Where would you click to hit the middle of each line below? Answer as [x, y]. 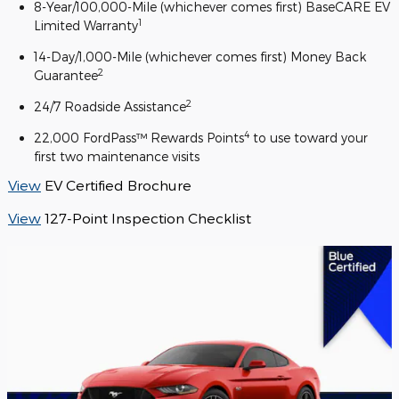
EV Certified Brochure [118, 185]
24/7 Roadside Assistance [110, 107]
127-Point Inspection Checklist [148, 218]
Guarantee [66, 76]
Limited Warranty [86, 26]
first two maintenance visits [117, 157]
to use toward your [309, 138]
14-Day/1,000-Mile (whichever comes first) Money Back [200, 57]
